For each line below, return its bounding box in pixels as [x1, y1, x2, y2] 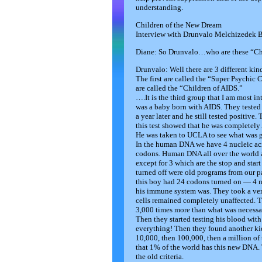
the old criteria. [136, 252, 184, 261]
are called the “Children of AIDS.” [136, 84, 243, 92]
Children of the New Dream [136, 20, 222, 29]
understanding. [136, 3, 185, 12]
